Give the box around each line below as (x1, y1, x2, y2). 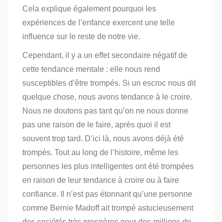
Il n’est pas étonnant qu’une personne (60, 190, 192, 199)
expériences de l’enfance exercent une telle (22, 18, 175, 27)
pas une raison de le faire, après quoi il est (22, 120, 170, 129)
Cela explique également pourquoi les (22, 4, 156, 13)
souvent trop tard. (22, 134, 83, 143)
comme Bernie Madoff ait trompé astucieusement (22, 204, 193, 213)
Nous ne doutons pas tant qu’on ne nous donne (22, 107, 188, 115)
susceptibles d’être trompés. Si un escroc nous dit (22, 79, 196, 88)
